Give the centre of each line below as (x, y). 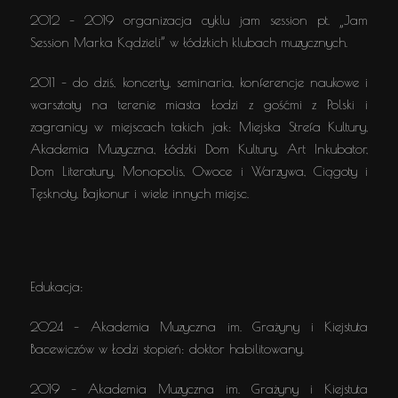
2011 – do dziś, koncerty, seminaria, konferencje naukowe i (199, 82)
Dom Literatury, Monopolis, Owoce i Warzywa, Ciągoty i (199, 171)
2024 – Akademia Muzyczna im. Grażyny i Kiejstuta (199, 326)
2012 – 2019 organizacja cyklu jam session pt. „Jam (199, 20)
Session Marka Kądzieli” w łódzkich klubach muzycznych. (189, 42)
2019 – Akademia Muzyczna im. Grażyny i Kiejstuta (199, 389)
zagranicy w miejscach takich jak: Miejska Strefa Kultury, (199, 127)
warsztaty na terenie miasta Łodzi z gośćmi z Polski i (199, 104)
